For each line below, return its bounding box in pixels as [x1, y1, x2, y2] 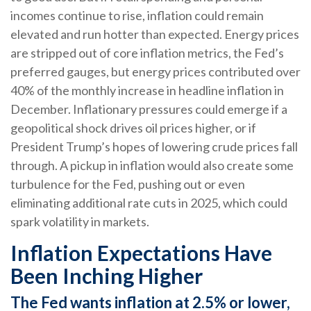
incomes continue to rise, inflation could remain [10, 8, 264, 24]
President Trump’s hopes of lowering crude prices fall [10, 139, 298, 155]
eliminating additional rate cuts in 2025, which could [10, 195, 287, 211]
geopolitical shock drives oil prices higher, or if [10, 120, 256, 136]
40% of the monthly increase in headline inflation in [10, 83, 284, 99]
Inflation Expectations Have [10, 240, 272, 266]
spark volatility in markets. [10, 214, 149, 230]
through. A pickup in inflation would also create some [10, 158, 294, 174]
